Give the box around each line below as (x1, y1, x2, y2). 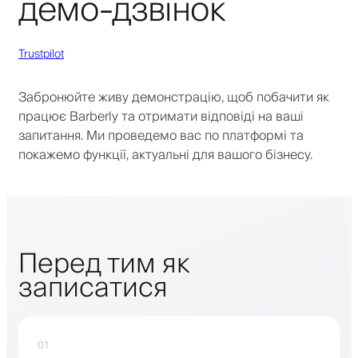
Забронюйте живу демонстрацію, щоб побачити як (18, 86, 329, 109)
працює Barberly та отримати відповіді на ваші (18, 105, 304, 128)
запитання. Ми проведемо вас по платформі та (18, 124, 304, 147)
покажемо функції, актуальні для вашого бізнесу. (18, 143, 312, 166)
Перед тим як (18, 241, 189, 288)
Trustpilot (18, 44, 64, 64)
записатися (18, 265, 168, 312)
